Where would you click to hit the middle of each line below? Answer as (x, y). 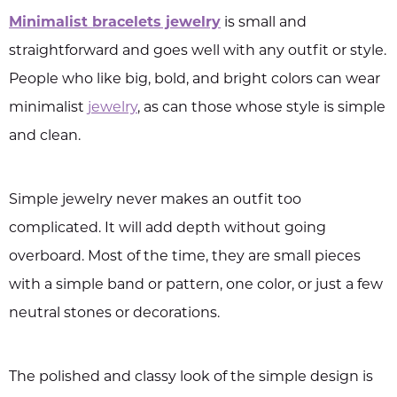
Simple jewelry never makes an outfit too (155, 200)
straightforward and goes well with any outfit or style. (198, 51)
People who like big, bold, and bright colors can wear (195, 80)
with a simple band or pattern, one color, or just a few (196, 285)
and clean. (45, 136)
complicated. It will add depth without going (167, 229)
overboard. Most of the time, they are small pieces (185, 257)
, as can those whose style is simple (261, 108)
